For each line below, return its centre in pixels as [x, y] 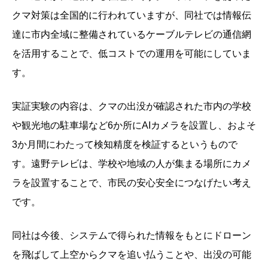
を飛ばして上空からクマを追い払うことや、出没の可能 [132, 255]
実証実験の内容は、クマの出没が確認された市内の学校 [132, 106]
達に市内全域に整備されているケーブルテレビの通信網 [132, 35]
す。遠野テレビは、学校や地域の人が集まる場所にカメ [132, 164]
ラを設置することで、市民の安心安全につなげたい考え [132, 183]
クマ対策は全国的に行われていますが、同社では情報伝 [132, 16]
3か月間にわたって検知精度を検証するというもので [125, 145]
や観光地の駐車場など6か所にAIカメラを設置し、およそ [134, 126]
